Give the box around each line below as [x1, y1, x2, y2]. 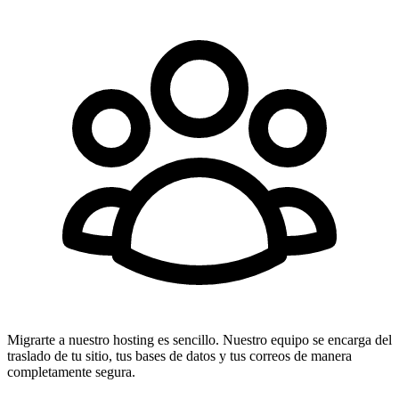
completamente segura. [7, 364, 135, 380]
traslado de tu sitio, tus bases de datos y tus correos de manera [7, 348, 352, 364]
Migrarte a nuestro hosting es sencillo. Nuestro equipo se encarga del [7, 332, 392, 348]
